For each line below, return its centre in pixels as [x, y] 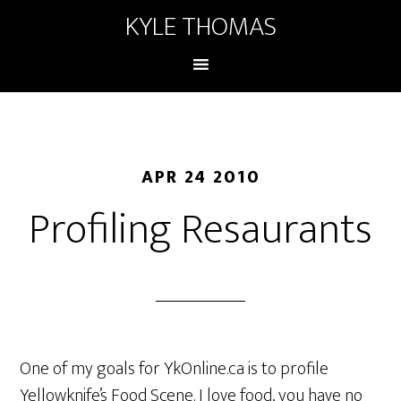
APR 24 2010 [200, 177]
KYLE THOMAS [200, 27]
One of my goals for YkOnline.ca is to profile [175, 369]
